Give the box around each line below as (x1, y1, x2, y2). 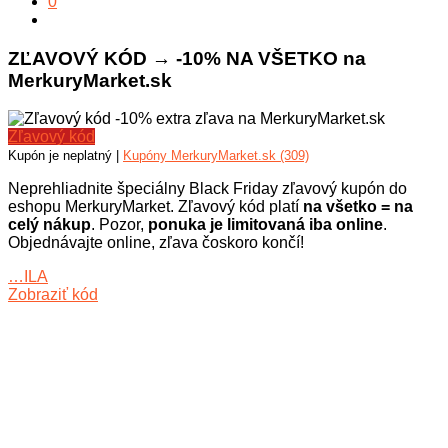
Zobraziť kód (8, 286, 98, 304)
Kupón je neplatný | (8, 148, 123, 164)
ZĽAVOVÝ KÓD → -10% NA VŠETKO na (8, 47, 366, 69)
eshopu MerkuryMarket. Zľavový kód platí (8, 198, 303, 216)
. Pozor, (91, 216, 148, 234)
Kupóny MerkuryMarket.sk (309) (123, 148, 309, 164)
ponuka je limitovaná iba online (148, 216, 383, 234)
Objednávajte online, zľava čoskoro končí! (8, 234, 304, 252)
